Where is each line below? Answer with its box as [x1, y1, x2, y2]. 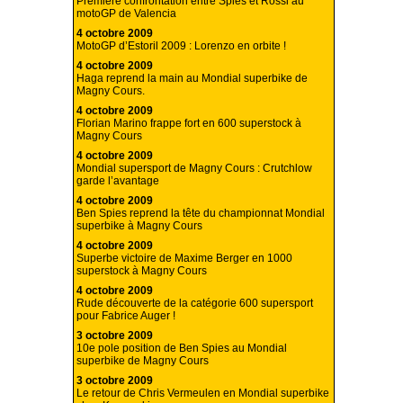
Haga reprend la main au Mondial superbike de [76, 72, 308, 85]
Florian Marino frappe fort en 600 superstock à [76, 117, 301, 130]
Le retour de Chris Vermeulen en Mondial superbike [76, 387, 329, 400]
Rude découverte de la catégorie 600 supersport [76, 297, 313, 310]
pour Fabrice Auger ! [76, 309, 175, 323]
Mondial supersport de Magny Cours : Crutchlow [76, 162, 312, 175]
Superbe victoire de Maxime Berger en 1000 [76, 252, 292, 265]
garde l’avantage [76, 175, 159, 188]
